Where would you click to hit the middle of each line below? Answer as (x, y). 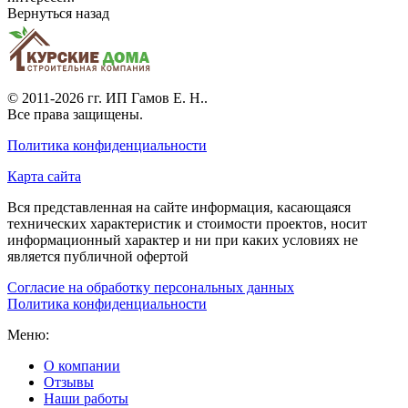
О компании (82, 365)
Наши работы (86, 398)
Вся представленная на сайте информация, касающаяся (179, 207)
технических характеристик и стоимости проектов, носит (187, 223)
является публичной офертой (98, 256)
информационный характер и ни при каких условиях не (183, 240)
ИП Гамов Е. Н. (155, 97)
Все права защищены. (75, 114)
